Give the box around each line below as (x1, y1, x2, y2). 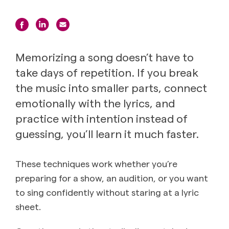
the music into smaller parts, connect (15, 80, 207, 94)
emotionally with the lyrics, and (15, 96, 175, 109)
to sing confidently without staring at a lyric (15, 186, 199, 197)
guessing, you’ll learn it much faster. (15, 126, 199, 140)
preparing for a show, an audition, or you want (15, 172, 208, 183)
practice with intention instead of (15, 111, 188, 125)
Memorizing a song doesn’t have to (15, 50, 194, 63)
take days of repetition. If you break (15, 65, 198, 79)
